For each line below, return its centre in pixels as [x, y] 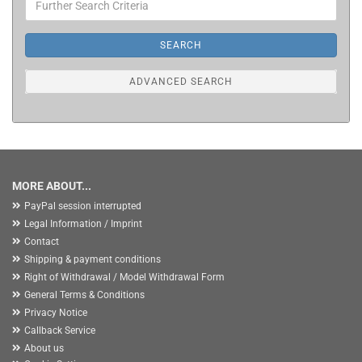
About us [44, 348]
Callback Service [60, 330]
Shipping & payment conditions [93, 259]
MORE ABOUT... [52, 186]
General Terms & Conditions [84, 295]
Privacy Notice [56, 313]
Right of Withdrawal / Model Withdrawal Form [124, 277]
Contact [42, 242]
